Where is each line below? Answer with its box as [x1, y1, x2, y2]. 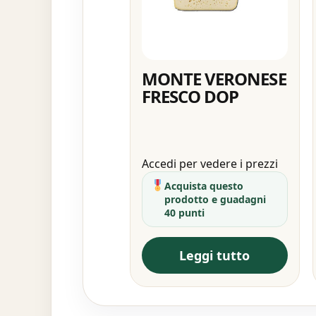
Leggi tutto [179, 246, 250, 264]
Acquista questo [164, 178, 244, 193]
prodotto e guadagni [164, 192, 267, 206]
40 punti [164, 205, 205, 219]
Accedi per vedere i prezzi [142, 155, 278, 171]
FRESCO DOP [142, 84, 239, 108]
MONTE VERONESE [142, 66, 286, 90]
